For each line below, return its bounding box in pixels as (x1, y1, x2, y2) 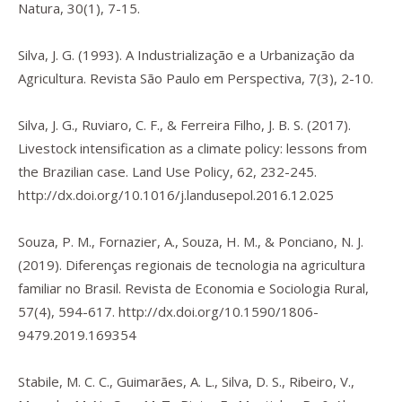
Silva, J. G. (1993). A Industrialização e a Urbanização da (18, 46, 354, 64)
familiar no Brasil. (18, 279, 125, 297)
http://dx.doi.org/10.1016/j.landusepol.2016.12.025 (18, 186, 334, 204)
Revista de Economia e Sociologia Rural (125, 279, 365, 297)
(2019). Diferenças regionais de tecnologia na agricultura (18, 256, 365, 274)
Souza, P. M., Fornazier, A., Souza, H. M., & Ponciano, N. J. (18, 232, 363, 250)
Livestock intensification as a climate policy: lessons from (18, 139, 367, 157)
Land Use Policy (132, 162, 230, 180)
